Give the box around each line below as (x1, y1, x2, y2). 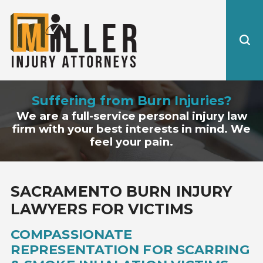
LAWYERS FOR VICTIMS (10, 200, 193, 218)
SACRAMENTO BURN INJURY (10, 183, 232, 201)
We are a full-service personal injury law (16, 109, 247, 123)
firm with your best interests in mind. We (12, 122, 251, 136)
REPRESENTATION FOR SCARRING (10, 241, 249, 258)
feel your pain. (90, 134, 173, 149)
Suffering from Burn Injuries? (31, 93, 232, 109)
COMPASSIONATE (10, 225, 133, 242)
